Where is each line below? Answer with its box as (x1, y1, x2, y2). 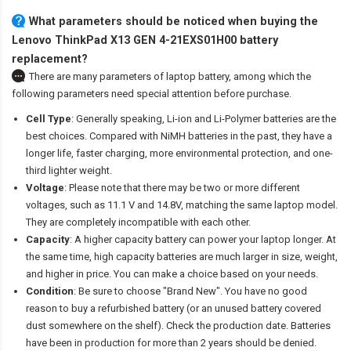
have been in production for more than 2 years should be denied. (26, 337, 317, 349)
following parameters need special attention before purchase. (12, 88, 291, 100)
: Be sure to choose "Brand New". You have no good (74, 285, 307, 298)
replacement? (12, 52, 88, 66)
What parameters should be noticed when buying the (29, 15, 318, 28)
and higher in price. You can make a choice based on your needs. (26, 268, 318, 280)
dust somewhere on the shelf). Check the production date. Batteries (26, 320, 331, 332)
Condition (26, 285, 74, 298)
